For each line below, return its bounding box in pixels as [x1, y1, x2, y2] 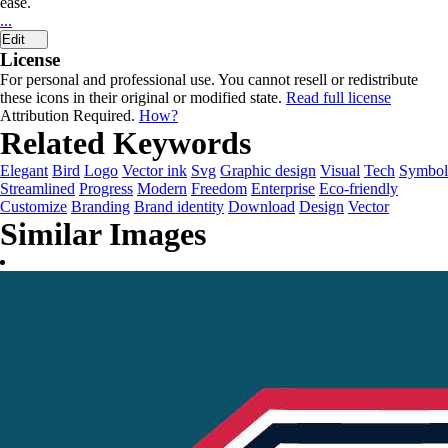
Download [228, 198, 295, 215]
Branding [71, 198, 130, 215]
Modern [137, 180, 187, 197]
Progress [79, 180, 133, 197]
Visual [320, 162, 360, 179]
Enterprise [251, 180, 315, 197]
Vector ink [122, 162, 187, 179]
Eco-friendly [319, 180, 398, 197]
